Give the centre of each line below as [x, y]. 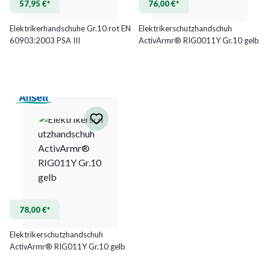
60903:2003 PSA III [45, 40]
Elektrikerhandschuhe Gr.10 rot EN [70, 28]
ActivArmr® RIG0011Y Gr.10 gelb [199, 40]
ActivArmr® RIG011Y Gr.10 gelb [67, 246]
